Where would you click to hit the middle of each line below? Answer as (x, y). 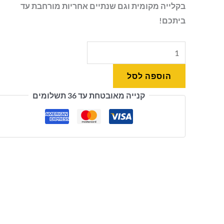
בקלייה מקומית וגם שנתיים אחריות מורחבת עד (103, 6)
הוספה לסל (149, 76)
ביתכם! (172, 20)
